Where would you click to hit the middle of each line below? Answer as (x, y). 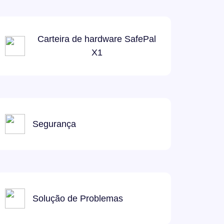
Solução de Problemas (78, 198)
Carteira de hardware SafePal (97, 39)
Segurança (54, 124)
